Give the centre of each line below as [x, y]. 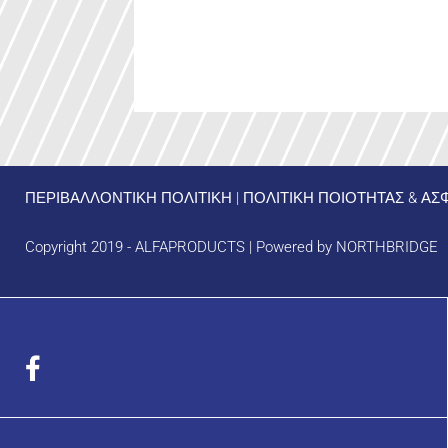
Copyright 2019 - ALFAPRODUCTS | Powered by [180, 247]
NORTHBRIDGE [387, 247]
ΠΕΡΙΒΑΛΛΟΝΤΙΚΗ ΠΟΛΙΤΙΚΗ [128, 198]
